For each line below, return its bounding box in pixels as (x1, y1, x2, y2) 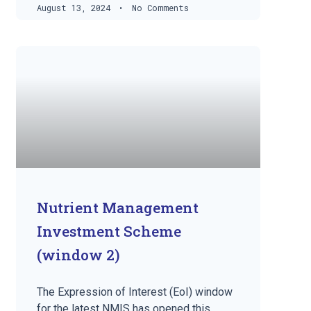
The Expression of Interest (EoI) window (37, 285, 233, 299)
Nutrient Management (37, 197, 199, 217)
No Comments (127, 2, 190, 14)
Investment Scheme (37, 221, 182, 241)
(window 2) (37, 244, 121, 264)
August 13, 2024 (37, 2, 116, 14)
